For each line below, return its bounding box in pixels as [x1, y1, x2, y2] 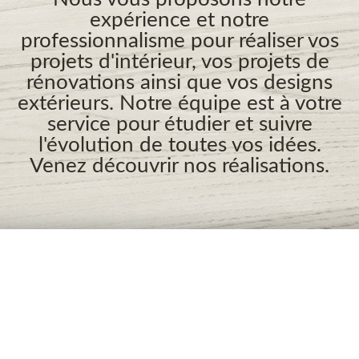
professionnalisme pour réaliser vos [20, 30, 339, 51]
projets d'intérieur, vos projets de [30, 50, 329, 72]
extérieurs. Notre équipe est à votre [17, 92, 342, 114]
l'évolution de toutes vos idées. [38, 134, 321, 155]
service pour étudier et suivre [46, 113, 313, 135]
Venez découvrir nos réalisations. [30, 155, 329, 176]
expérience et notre [90, 9, 269, 30]
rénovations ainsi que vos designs [26, 71, 333, 93]
